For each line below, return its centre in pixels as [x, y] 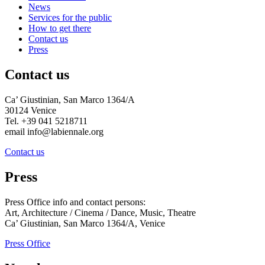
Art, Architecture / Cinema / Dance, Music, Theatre [100, 212]
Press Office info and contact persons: [75, 202]
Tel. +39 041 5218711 [46, 121]
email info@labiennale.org [54, 131]
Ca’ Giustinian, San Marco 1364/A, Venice [85, 223]
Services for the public [70, 18]
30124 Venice [30, 110]
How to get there [60, 28]
